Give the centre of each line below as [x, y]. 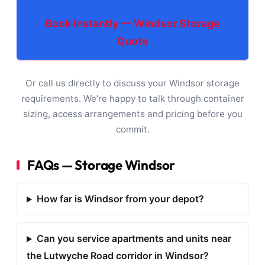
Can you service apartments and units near [134, 239]
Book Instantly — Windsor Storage [132, 23]
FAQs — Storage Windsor [101, 165]
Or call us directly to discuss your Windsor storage [132, 83]
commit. [132, 130]
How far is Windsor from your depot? [120, 199]
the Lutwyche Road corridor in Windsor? [118, 256]
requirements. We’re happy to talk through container [132, 99]
